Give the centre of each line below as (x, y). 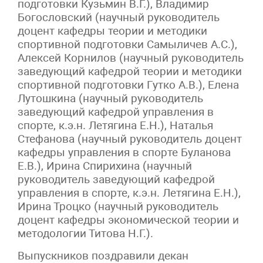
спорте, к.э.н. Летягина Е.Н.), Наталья (115, 126)
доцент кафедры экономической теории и (128, 220)
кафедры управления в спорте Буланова (124, 153)
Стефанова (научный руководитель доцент (130, 139)
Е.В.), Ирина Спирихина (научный (105, 166)
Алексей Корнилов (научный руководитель (131, 58)
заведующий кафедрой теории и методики (130, 72)
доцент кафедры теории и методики (112, 31)
